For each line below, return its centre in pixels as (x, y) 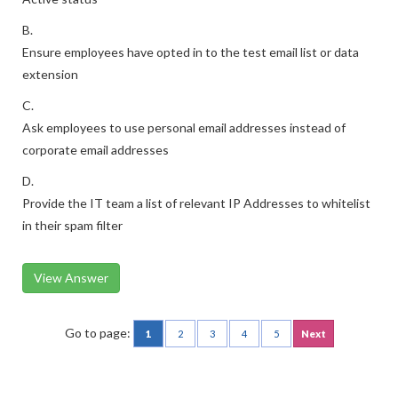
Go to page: (99, 333)
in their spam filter (72, 225)
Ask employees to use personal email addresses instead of (184, 127)
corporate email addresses (96, 150)
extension (50, 74)
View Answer (71, 278)
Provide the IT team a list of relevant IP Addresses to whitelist (196, 203)
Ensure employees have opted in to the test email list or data (191, 52)
